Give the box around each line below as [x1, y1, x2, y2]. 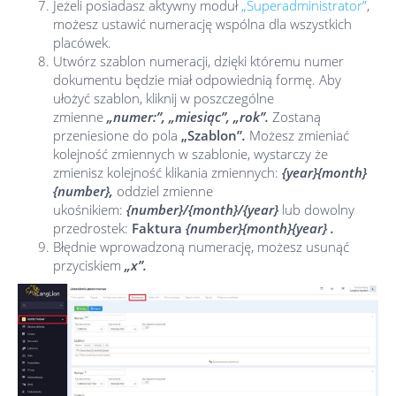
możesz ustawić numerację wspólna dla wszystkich [53, 15, 352, 33]
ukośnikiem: [53, 201, 126, 218]
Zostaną [272, 108, 321, 126]
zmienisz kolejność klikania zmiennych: [53, 164, 282, 181]
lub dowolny [282, 201, 354, 218]
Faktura [132, 219, 182, 237]
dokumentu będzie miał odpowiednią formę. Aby [53, 71, 341, 88]
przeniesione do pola [53, 126, 181, 144]
